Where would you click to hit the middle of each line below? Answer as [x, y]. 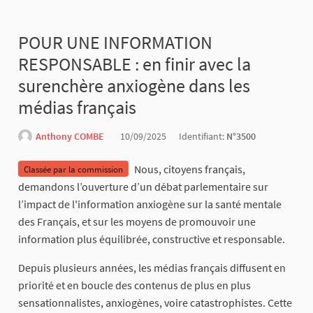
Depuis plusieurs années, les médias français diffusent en [152, 268]
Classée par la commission [73, 169]
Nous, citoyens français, [190, 169]
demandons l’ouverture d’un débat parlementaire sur [143, 187]
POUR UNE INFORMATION [115, 43]
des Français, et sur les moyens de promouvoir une [137, 222]
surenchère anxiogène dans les [134, 86]
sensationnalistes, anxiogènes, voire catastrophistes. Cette [155, 303]
